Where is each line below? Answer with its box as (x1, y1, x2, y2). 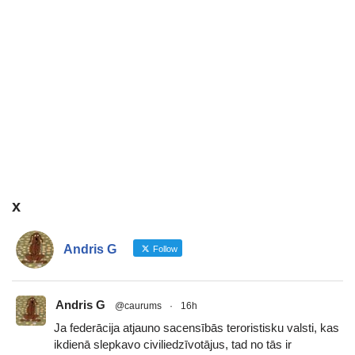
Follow (151, 243, 177, 254)
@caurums (115, 300, 162, 311)
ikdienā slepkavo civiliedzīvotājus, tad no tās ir (54, 337, 292, 351)
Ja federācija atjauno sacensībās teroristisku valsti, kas (54, 320, 339, 334)
